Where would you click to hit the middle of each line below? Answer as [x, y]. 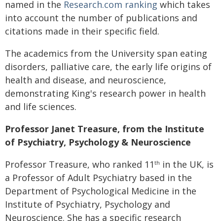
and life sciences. [41, 107]
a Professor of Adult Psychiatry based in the [98, 178]
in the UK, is [187, 165]
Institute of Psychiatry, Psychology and [88, 204]
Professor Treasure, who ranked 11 [80, 165]
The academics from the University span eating [106, 54]
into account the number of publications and [101, 18]
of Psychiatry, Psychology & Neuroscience [98, 142]
